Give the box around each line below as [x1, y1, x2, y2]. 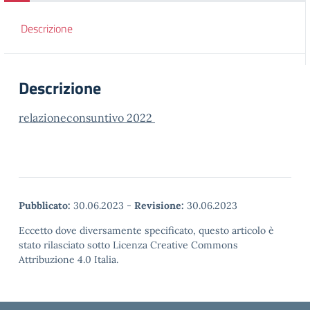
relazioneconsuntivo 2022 [19, 111, 155, 125]
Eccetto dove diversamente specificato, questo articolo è [19, 224, 274, 237]
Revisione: [134, 199, 184, 212]
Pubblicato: [19, 199, 71, 212]
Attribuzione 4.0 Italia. [19, 253, 118, 266]
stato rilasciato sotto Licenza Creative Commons [19, 239, 238, 251]
